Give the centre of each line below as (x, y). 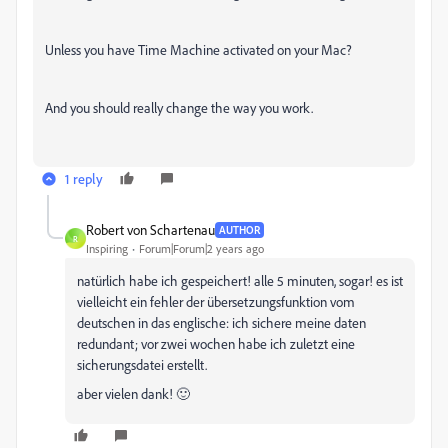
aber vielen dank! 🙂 (133, 393)
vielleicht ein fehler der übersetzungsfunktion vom (216, 301)
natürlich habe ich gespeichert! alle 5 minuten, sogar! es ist (240, 280)
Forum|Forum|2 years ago (201, 248)
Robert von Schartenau (150, 229)
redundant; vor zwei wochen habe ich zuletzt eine (216, 343)
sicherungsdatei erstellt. (142, 364)
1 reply (84, 178)
